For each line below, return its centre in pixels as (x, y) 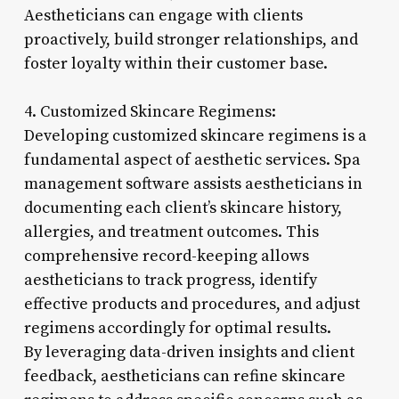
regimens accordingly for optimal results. (177, 328)
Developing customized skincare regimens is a (195, 135)
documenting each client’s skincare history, (183, 208)
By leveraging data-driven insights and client (189, 352)
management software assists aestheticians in (193, 183)
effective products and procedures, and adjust (191, 304)
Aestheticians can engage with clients (163, 15)
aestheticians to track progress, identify (170, 280)
